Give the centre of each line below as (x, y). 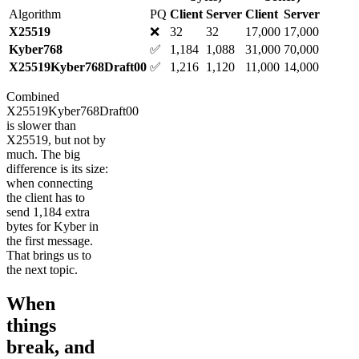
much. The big (43, 154)
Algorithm (35, 14)
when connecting (50, 183)
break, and (50, 347)
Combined (33, 96)
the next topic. (42, 269)
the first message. (50, 240)
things (31, 325)
